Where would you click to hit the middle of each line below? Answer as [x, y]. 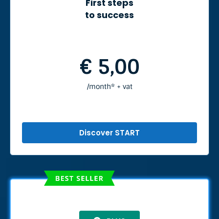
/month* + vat [109, 86]
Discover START [109, 132]
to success [109, 15]
